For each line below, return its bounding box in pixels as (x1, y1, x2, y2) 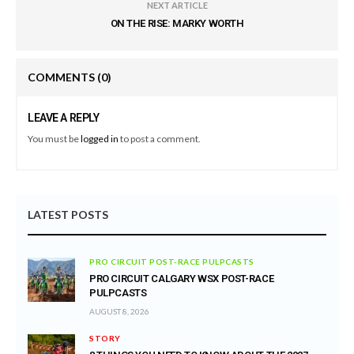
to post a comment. (119, 133, 201, 145)
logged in (81, 133, 119, 145)
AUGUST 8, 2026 (89, 307, 149, 316)
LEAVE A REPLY (28, 111, 100, 124)
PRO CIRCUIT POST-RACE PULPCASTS (89, 257, 254, 266)
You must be (28, 133, 81, 145)
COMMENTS (28, 70, 97, 84)
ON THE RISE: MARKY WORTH (110, 17, 244, 29)
